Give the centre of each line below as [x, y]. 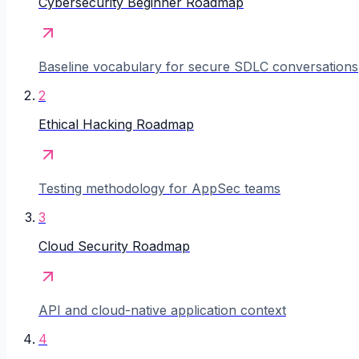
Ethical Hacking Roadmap [116, 125]
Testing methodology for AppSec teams [159, 189]
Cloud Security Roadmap [114, 246]
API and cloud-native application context [162, 311]
